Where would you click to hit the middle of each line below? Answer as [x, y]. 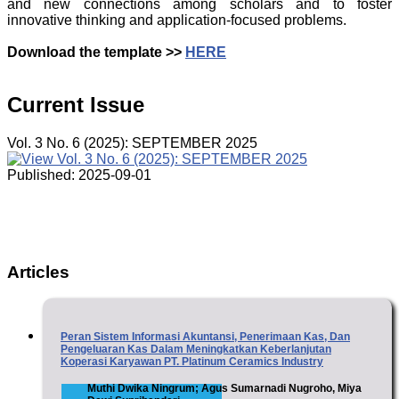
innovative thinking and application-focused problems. [177, 20]
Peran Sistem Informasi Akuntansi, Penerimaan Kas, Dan [205, 337]
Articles [38, 272]
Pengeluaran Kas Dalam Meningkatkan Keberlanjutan [196, 350]
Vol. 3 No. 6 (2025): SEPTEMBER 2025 [132, 142]
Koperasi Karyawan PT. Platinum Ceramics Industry [192, 362]
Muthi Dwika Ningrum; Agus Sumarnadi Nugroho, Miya [224, 389]
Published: [43, 175]
